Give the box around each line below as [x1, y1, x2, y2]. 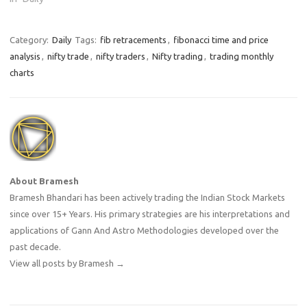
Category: [10, 35, 51, 45]
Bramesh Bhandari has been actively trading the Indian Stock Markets [10, 193, 285, 203]
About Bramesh [10, 176, 79, 186]
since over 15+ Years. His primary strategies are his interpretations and [10, 209, 290, 219]
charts [10, 68, 34, 78]
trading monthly [210, 51, 273, 62]
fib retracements [100, 35, 167, 45]
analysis [10, 51, 40, 62]
